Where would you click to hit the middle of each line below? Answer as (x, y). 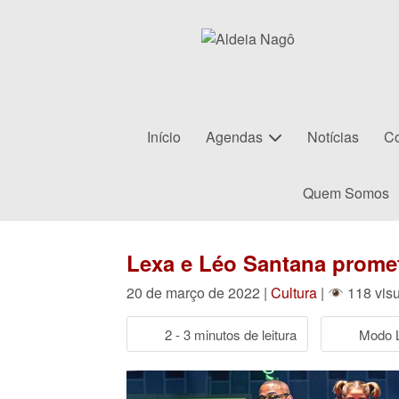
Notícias (333, 137)
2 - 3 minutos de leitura (231, 334)
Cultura (294, 293)
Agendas (234, 137)
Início (164, 137)
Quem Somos (346, 193)
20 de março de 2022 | (199, 293)
